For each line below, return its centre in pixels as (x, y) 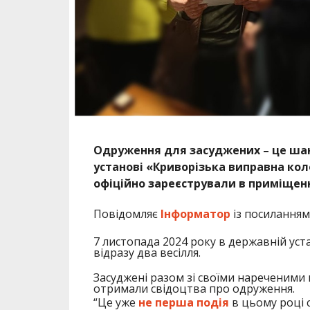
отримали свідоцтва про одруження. (194, 289)
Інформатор (195, 214)
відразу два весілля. (147, 253)
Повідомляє (127, 214)
